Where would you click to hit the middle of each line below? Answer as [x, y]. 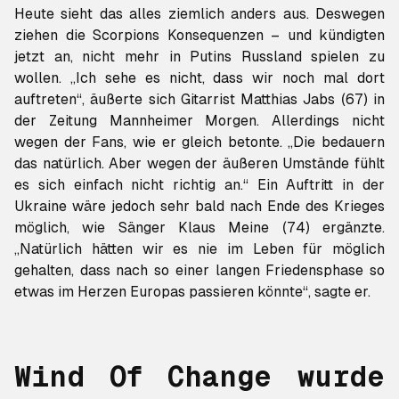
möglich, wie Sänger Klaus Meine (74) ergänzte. [199, 228]
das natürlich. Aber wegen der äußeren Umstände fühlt [199, 163]
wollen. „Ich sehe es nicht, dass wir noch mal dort [199, 78]
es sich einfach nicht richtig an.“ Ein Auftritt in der [199, 185]
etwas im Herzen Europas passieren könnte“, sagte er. [192, 292]
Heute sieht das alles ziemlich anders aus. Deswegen [199, 14]
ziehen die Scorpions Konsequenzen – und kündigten [199, 35]
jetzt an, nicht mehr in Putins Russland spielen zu [199, 57]
